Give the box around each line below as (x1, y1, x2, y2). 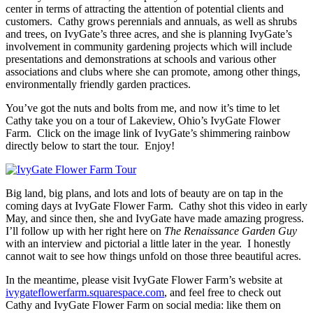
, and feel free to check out (164, 286, 281, 298)
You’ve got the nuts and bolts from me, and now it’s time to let (6, 101, 279, 114)
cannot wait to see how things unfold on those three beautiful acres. (6, 249, 301, 262)
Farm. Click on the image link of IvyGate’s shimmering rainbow (6, 126, 291, 139)
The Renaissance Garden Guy (164, 224, 297, 237)
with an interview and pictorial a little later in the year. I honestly (6, 237, 291, 249)
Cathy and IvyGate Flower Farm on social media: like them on (6, 298, 281, 311)
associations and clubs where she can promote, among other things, (6, 65, 300, 78)
